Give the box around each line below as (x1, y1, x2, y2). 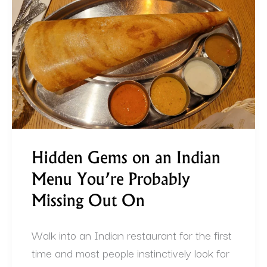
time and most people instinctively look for (32, 244, 229, 262)
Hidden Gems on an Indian (32, 150, 221, 169)
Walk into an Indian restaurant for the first (32, 226, 232, 244)
